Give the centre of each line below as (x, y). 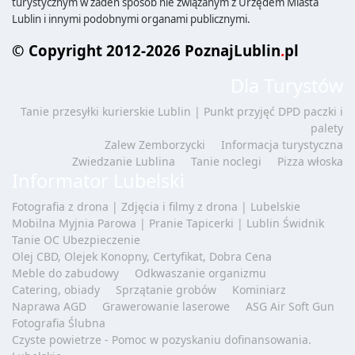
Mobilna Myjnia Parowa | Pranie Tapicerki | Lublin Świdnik (168, 223)
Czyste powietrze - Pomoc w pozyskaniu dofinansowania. (162, 339)
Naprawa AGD (49, 306)
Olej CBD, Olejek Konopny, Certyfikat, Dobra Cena (142, 256)
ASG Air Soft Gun (290, 306)
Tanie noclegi (226, 161)
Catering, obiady (56, 289)
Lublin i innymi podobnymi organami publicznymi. (131, 19)
